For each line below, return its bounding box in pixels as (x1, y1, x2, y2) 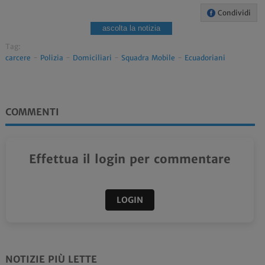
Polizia (40, 53, 63, 62)
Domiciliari (72, 53, 112, 62)
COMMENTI (5, 105, 59, 118)
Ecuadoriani (184, 53, 225, 62)
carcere (5, 53, 31, 62)
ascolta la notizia (102, 23, 160, 33)
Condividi (215, 8, 251, 17)
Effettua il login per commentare (29, 151, 231, 166)
